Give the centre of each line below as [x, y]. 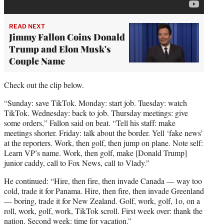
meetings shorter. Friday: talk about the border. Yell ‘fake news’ [103, 132]
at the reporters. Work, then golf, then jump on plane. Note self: [103, 142]
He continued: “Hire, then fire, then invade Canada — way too [103, 180]
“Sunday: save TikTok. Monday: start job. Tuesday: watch [95, 102]
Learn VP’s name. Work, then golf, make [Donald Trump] [95, 152]
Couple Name [37, 61]
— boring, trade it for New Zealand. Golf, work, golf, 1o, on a [102, 200]
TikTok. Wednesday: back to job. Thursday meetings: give [96, 112]
